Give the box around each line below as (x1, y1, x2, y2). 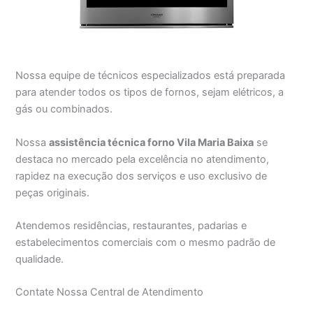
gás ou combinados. (15, 103, 113, 116)
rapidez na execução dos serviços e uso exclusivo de (15, 169, 268, 182)
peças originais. (15, 186, 90, 199)
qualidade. (15, 252, 64, 265)
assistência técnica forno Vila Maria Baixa (49, 136, 254, 149)
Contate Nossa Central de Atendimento (15, 286, 204, 299)
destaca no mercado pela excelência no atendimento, (15, 152, 270, 166)
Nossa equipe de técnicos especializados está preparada (15, 69, 286, 82)
